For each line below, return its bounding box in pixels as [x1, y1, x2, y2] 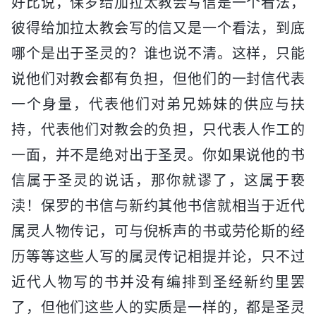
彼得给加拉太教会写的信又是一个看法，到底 [11, 19, 305, 37]
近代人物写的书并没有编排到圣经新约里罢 [11, 273, 305, 291]
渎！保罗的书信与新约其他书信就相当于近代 [11, 197, 305, 214]
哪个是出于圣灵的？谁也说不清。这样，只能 [11, 44, 305, 62]
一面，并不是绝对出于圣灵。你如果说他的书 [11, 146, 305, 164]
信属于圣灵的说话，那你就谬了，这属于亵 [11, 171, 305, 189]
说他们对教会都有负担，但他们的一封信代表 [11, 70, 305, 87]
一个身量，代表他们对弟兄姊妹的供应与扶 [11, 95, 305, 113]
